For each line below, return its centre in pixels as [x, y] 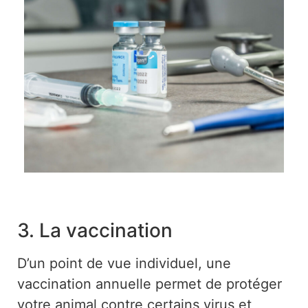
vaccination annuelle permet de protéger [150, 284]
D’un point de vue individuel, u [116, 264]
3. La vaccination [95, 231]
